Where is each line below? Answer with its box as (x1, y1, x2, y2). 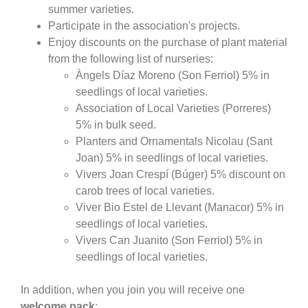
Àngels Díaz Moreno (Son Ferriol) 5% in (76, 69, 269, 82)
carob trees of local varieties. (76, 185, 214, 197)
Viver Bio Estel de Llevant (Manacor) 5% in (76, 201, 284, 214)
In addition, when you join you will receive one (21, 284, 245, 296)
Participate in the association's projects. (48, 20, 240, 32)
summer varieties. (48, 3, 134, 16)
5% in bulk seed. (76, 119, 156, 131)
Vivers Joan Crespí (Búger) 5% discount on (76, 168, 285, 181)
